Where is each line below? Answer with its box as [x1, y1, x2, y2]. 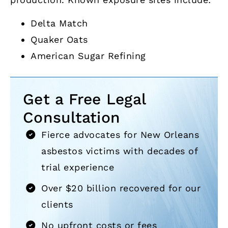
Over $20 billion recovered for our [41, 182, 201, 193]
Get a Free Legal [23, 90, 146, 108]
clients [41, 198, 73, 210]
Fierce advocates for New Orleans [41, 129, 199, 140]
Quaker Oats [31, 34, 88, 45]
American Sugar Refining [31, 50, 146, 62]
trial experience [41, 161, 115, 173]
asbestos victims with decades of [41, 145, 198, 156]
